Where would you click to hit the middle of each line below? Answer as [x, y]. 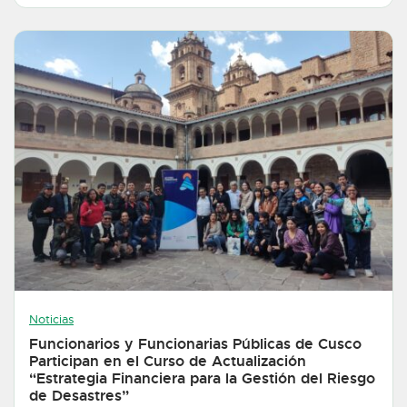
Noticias [51, 320]
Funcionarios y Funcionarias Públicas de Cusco [195, 344]
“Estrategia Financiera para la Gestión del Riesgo [202, 379]
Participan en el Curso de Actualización [168, 362]
